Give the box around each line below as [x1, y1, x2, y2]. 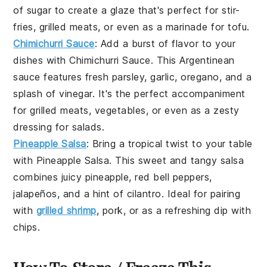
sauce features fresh [13, 71, 112, 83]
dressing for [13, 121, 72, 133]
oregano [181, 71, 219, 83]
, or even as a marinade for [98, 21, 228, 33]
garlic [150, 71, 175, 83]
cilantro [126, 188, 162, 200]
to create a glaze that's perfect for [51, 4, 222, 17]
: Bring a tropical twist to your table [86, 138, 253, 150]
